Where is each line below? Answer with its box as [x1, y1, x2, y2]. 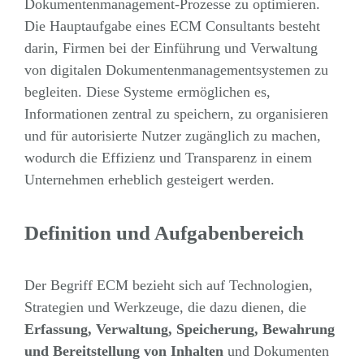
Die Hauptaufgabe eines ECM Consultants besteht [24, 17, 320, 34]
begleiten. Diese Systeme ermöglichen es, [24, 83, 271, 100]
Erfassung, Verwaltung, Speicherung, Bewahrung [24, 321, 335, 338]
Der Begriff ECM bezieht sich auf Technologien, [24, 277, 313, 294]
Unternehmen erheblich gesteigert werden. [24, 171, 275, 188]
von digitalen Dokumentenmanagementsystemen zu [24, 61, 328, 78]
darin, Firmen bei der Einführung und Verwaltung [24, 39, 318, 56]
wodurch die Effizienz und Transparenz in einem [24, 149, 312, 166]
